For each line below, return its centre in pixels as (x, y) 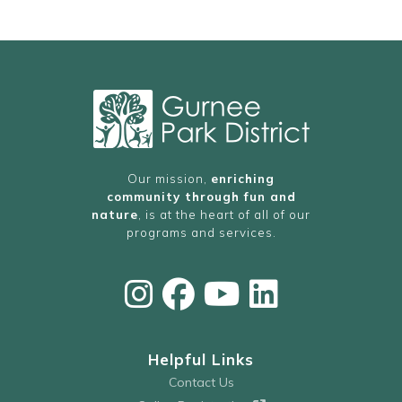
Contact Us (201, 383)
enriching (243, 179)
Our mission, (169, 179)
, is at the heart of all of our (224, 214)
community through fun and (201, 197)
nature (115, 214)
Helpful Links (201, 360)
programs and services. (201, 232)
